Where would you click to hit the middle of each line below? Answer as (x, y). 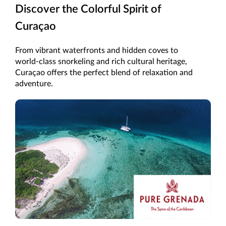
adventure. (34, 84)
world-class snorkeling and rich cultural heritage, (101, 62)
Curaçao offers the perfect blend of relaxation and (104, 73)
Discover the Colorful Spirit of (88, 9)
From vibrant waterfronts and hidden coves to (97, 51)
